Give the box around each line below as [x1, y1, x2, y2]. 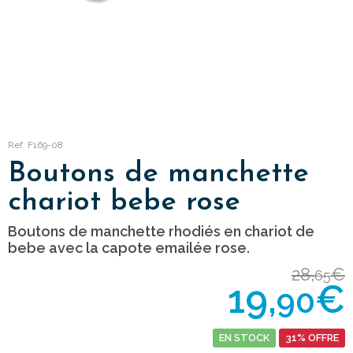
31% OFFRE [285, 332, 339, 344]
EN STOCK [219, 332, 269, 344]
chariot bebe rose [8, 188, 240, 217]
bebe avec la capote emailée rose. [8, 240, 250, 257]
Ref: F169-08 [8, 139, 63, 151]
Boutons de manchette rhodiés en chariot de [8, 223, 314, 240]
